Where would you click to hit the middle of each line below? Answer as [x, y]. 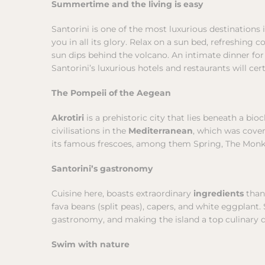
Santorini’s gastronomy [102, 169]
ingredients [220, 194]
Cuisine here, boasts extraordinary [122, 194]
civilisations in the [90, 131]
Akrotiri [68, 118]
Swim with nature [91, 245]
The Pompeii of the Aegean [111, 93]
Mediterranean [161, 131]
